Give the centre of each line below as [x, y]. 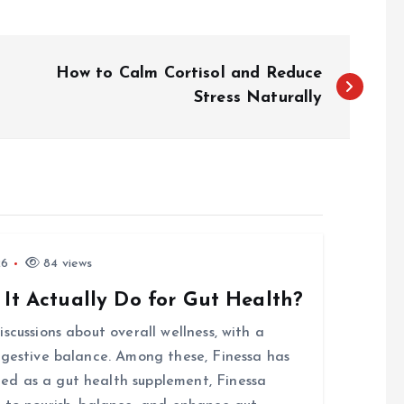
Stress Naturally [258, 98]
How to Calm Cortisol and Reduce [189, 73]
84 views [66, 264]
